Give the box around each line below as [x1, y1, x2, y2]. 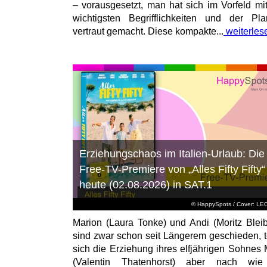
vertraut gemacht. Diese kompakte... [73, 26, 223, 37]
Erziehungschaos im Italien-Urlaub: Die [79, 148, 265, 160]
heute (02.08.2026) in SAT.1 [79, 179, 212, 191]
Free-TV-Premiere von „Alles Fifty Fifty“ [79, 163, 265, 176]
